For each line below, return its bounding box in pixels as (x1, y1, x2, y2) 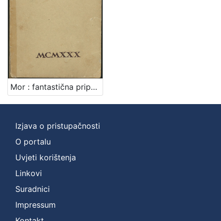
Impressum (15, 199, 56, 210)
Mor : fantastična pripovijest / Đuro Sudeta (91, 81, 97, 92)
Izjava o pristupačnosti (15, 120, 100, 131)
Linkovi (15, 168, 42, 178)
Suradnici (15, 184, 50, 194)
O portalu (15, 136, 51, 147)
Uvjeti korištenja (15, 152, 76, 162)
